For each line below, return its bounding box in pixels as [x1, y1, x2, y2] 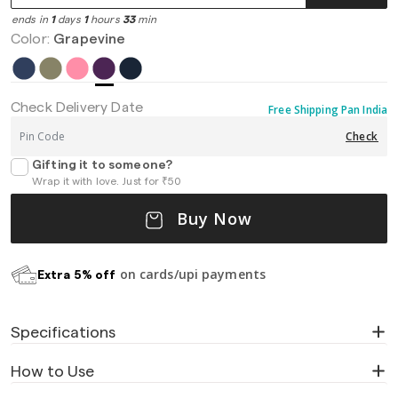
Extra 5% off [37, 268, 116, 282]
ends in [12, 14, 51, 25]
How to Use [11, 363, 94, 379]
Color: [11, 32, 54, 46]
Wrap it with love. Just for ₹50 [32, 176, 180, 187]
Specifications [11, 324, 115, 340]
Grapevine [53, 32, 126, 46]
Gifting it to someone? [32, 159, 173, 171]
